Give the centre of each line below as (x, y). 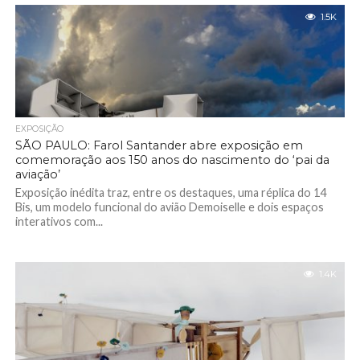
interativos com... (59, 221)
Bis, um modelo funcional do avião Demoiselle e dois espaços (169, 207)
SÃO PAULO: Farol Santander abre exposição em (159, 145)
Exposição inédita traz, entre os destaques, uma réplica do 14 (170, 192)
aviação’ (37, 174)
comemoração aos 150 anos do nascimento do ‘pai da (172, 160)
